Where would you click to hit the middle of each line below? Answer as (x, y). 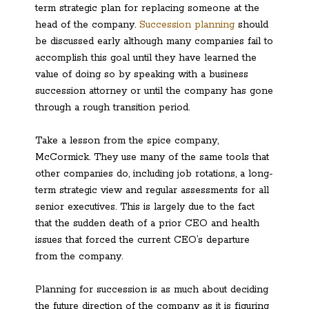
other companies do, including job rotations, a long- (154, 173)
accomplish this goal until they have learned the (146, 58)
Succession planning (187, 24)
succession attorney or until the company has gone (154, 91)
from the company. (79, 256)
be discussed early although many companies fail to (154, 41)
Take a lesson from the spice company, (127, 140)
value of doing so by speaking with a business (142, 74)
